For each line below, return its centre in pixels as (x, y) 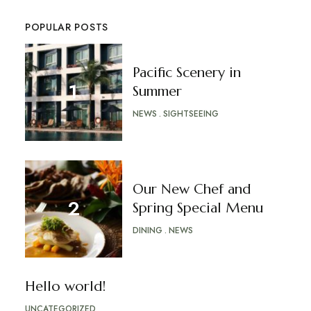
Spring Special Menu (197, 208)
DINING (147, 231)
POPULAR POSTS (66, 27)
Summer (157, 92)
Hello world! (65, 287)
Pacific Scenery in (186, 73)
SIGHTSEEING (191, 114)
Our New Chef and (191, 190)
